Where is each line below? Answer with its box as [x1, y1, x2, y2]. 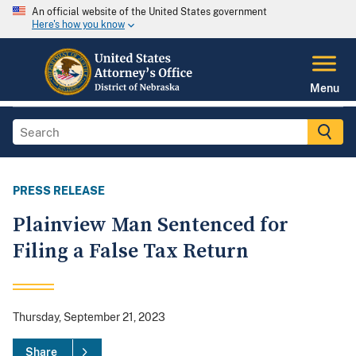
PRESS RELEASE [13, 184, 105, 198]
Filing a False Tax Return [13, 238, 249, 265]
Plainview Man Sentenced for [13, 212, 288, 239]
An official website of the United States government [32, 6, 267, 17]
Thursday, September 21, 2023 [13, 311, 165, 324]
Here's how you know [32, 19, 125, 31]
